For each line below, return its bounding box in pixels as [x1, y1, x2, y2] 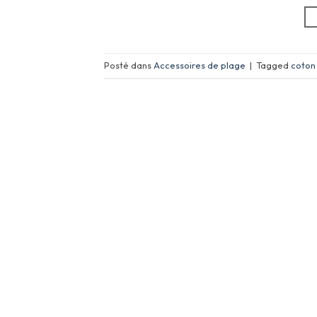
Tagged [256, 59, 291, 71]
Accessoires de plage [154, 59, 246, 71]
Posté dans [104, 59, 154, 71]
